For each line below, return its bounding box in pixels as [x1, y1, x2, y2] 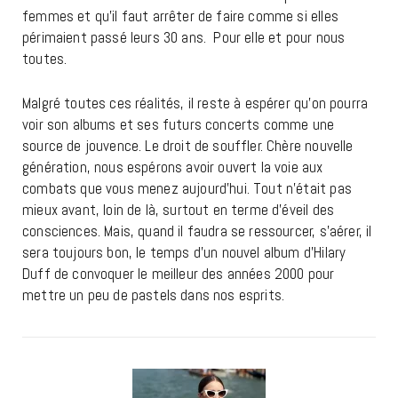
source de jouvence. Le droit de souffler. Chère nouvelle [22, 136, 354, 156]
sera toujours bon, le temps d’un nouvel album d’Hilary [22, 243, 346, 263]
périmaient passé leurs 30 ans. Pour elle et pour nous [22, 28, 346, 48]
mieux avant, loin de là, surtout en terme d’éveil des [22, 200, 335, 220]
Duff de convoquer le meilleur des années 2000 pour [22, 264, 335, 284]
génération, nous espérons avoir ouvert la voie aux [22, 157, 323, 178]
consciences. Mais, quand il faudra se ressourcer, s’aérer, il [22, 221, 372, 242]
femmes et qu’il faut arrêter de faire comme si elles [22, 6, 338, 27]
